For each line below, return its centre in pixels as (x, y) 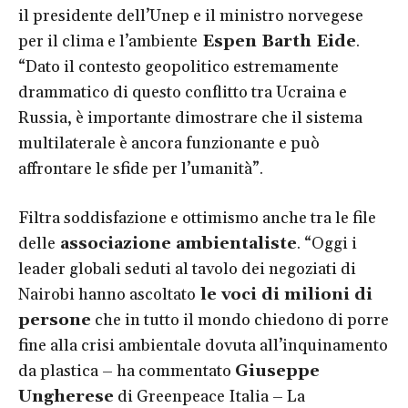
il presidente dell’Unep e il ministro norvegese (191, 16)
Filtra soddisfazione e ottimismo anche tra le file (197, 219)
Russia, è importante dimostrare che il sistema (190, 118)
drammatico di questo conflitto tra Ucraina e (183, 93)
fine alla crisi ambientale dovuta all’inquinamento (203, 346)
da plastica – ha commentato (127, 372)
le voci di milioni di (284, 295)
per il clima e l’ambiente (108, 42)
